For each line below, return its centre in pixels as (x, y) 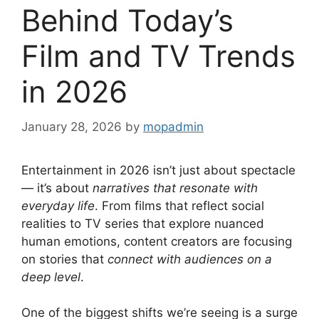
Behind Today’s (127, 21)
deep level (51, 277)
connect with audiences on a (190, 259)
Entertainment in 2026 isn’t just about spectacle (158, 170)
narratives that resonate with (175, 188)
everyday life (58, 205)
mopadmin (173, 126)
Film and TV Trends (158, 56)
